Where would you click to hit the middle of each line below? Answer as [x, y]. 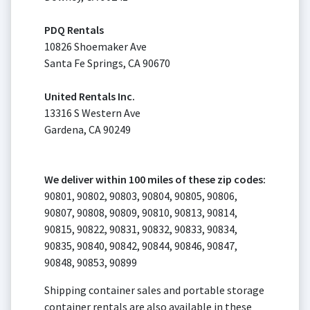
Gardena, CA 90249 [88, 129]
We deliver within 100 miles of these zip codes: [155, 179]
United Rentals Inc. [90, 96]
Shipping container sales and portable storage [154, 290]
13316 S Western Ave [92, 112]
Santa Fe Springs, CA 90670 [107, 63]
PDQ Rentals [74, 29]
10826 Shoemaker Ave [95, 46]
